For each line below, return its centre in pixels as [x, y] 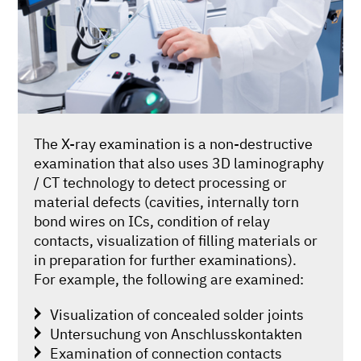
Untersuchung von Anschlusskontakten [176, 333]
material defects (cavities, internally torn [167, 201]
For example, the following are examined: [169, 278]
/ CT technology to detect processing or [161, 182]
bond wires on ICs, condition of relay [152, 220]
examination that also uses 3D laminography [179, 162]
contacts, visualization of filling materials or [176, 240]
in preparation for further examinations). [166, 259]
